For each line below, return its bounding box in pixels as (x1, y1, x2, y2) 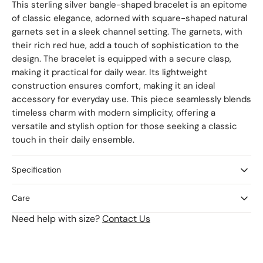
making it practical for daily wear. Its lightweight (12, 66, 207, 79)
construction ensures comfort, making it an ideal (12, 80, 215, 92)
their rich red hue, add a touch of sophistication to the (12, 39, 239, 52)
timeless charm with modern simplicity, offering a (12, 107, 215, 119)
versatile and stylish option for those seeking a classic (12, 120, 237, 133)
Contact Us (102, 213, 150, 225)
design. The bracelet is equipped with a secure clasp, (12, 53, 231, 65)
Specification (12, 164, 61, 176)
